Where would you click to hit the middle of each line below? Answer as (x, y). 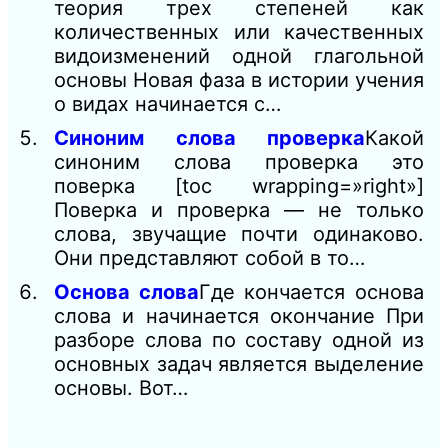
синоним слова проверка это (239, 162)
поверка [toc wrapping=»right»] (239, 186)
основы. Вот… (121, 388)
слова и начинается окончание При (239, 316)
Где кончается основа (311, 292)
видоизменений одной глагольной (239, 56)
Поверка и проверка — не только (239, 210)
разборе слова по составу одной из (239, 340)
